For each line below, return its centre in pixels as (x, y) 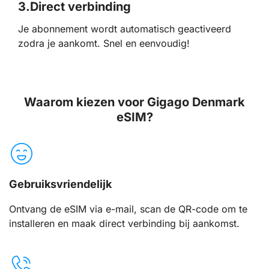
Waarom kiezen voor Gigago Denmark (134, 102)
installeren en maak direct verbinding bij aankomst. (124, 223)
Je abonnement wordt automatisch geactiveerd (125, 29)
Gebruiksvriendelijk (60, 184)
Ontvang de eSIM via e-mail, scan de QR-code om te (128, 209)
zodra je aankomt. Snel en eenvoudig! (104, 43)
